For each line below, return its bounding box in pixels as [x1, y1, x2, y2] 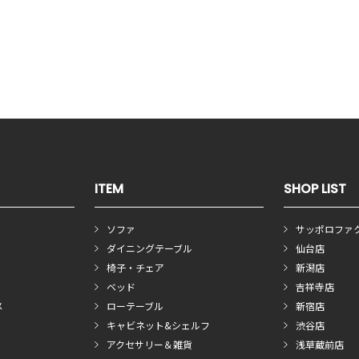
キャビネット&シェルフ [106, 317, 210, 332]
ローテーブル [106, 298, 163, 313]
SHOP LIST [284, 179, 347, 198]
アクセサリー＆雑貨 [106, 337, 192, 351]
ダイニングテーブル [106, 240, 192, 255]
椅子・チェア [106, 260, 164, 274]
